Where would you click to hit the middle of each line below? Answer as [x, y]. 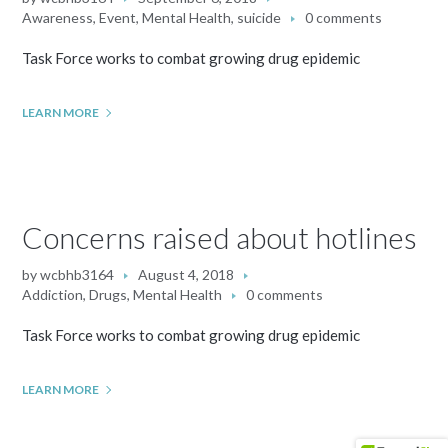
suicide [259, 17]
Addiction [53, 294]
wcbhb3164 [77, 274]
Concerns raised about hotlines [220, 237]
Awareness [58, 17]
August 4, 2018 [186, 274]
